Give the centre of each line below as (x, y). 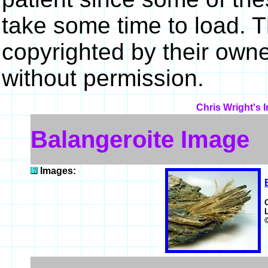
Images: (58, 171)
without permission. (103, 78)
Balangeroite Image (140, 139)
